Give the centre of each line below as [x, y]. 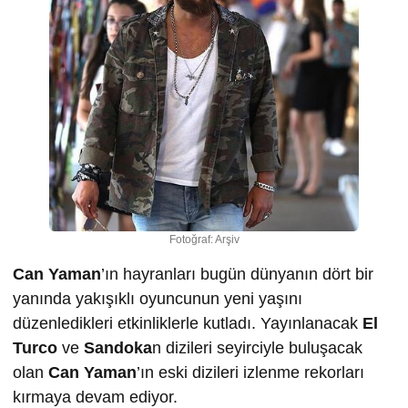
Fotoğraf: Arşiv [204, 240]
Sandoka [118, 348]
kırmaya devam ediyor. [95, 397]
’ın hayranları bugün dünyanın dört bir [237, 274]
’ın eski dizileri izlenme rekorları [250, 372]
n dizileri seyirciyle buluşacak [257, 348]
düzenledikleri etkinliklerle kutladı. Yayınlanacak [188, 323]
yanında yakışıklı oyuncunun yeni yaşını [158, 299]
